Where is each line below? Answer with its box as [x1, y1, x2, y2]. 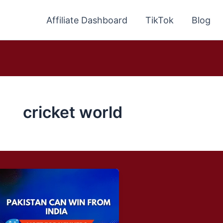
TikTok [145, 14, 174, 25]
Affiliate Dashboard [46, 14, 127, 25]
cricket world [23, 103, 122, 122]
